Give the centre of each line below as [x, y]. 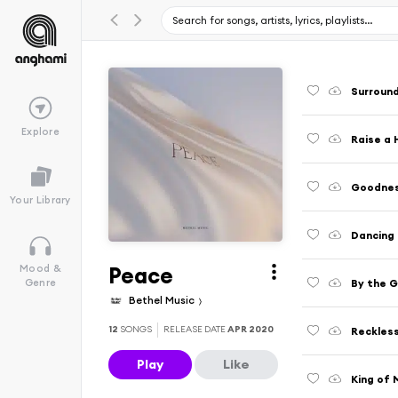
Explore [40, 131]
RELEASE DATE [195, 330]
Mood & [40, 269]
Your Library [40, 200]
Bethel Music [163, 299]
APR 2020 [250, 330]
